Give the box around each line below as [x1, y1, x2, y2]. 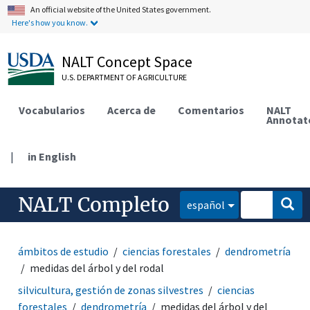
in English [28, 149, 77, 163]
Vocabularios [19, 102, 86, 117]
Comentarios [178, 102, 245, 117]
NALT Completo [18, 192, 170, 217]
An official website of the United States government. [30, 4, 212, 15]
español [187, 197, 226, 212]
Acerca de [107, 102, 156, 117]
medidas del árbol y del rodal [30, 260, 165, 275]
